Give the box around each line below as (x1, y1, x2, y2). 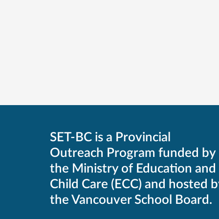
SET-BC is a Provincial (50, 131, 171, 144)
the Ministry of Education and (50, 162, 216, 175)
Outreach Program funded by (50, 147, 216, 160)
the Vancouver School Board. (50, 194, 212, 207)
